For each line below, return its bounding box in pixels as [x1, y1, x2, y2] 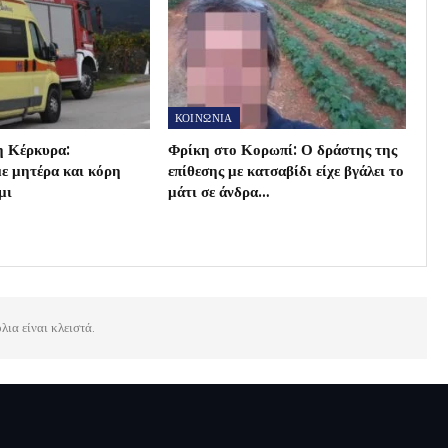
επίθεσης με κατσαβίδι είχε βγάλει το [167, 160, 404, 182]
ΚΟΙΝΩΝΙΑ [174, 110, 233, 127]
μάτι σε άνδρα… [167, 181, 269, 203]
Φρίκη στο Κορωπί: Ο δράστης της [167, 139, 397, 161]
